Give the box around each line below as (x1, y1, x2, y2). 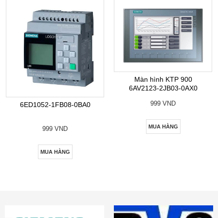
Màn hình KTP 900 (134, 75, 192, 83)
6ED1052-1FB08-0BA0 (19, 101, 91, 109)
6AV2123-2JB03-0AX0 (128, 84, 198, 92)
